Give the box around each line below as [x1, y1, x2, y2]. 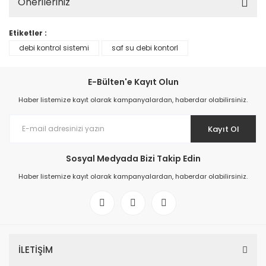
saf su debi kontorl [112, 43, 178, 53]
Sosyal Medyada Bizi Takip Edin [65, 153, 201, 164]
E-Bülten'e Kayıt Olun [87, 76, 179, 88]
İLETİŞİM [18, 243, 53, 256]
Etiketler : [9, 28, 47, 38]
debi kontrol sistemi [19, 43, 89, 53]
